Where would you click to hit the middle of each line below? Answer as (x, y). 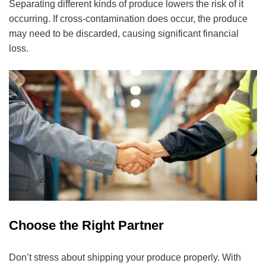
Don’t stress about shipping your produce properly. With (125, 257)
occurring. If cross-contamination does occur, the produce (128, 18)
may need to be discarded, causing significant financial (124, 33)
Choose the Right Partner (86, 225)
